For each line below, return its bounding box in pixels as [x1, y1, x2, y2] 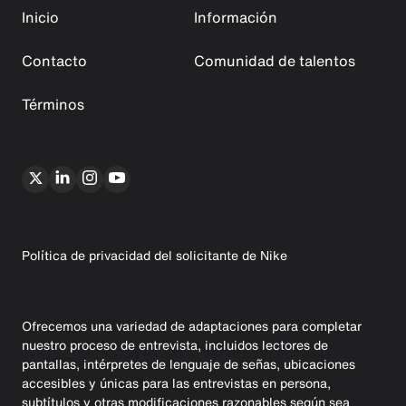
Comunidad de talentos [194, 49, 355, 72]
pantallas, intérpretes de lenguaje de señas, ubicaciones [22, 353, 355, 373]
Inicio [22, 5, 59, 28]
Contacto [22, 49, 87, 72]
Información [194, 5, 277, 28]
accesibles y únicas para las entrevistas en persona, [22, 372, 331, 392]
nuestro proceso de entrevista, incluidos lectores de [22, 334, 328, 354]
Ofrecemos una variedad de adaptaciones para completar [22, 315, 362, 335]
